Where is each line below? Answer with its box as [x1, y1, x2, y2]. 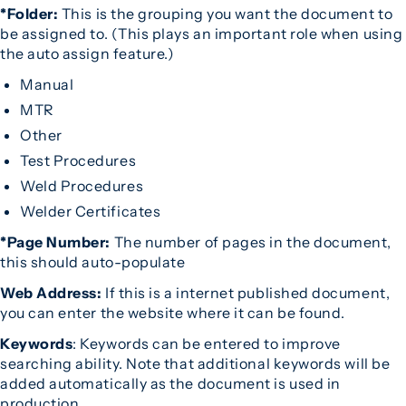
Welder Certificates [20, 202, 161, 220]
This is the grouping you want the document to [61, 5, 393, 23]
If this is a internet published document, [105, 284, 391, 302]
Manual [20, 75, 74, 93]
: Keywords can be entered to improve [72, 334, 341, 353]
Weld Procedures [20, 177, 144, 195]
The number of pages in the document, [113, 233, 392, 251]
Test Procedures [20, 151, 137, 169]
